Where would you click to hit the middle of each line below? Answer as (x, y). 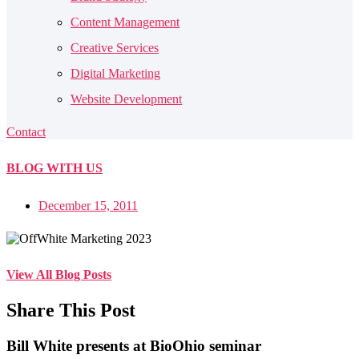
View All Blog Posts (59, 274)
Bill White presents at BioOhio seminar (134, 345)
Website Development (126, 99)
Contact (26, 132)
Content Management (125, 22)
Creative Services (115, 48)
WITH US (75, 167)
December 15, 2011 (88, 205)
